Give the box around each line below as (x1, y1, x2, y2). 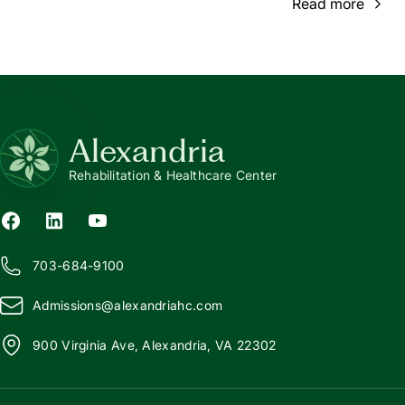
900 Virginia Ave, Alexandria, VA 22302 (33, 337, 277, 353)
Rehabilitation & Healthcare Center (69, 166, 278, 183)
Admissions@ (33, 297, 115, 314)
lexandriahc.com (121, 297, 223, 314)
